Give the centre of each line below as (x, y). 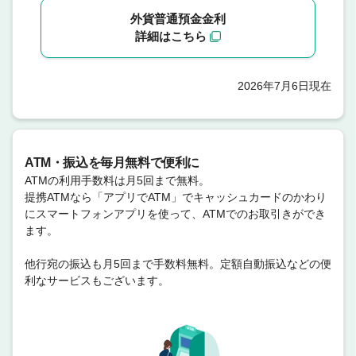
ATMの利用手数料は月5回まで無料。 (117, 180)
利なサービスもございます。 (97, 280)
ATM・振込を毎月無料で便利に (112, 162)
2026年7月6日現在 (284, 85)
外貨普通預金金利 (178, 18)
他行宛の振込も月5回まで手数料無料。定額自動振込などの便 (178, 263)
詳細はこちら (171, 36)
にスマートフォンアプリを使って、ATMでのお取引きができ (175, 213)
